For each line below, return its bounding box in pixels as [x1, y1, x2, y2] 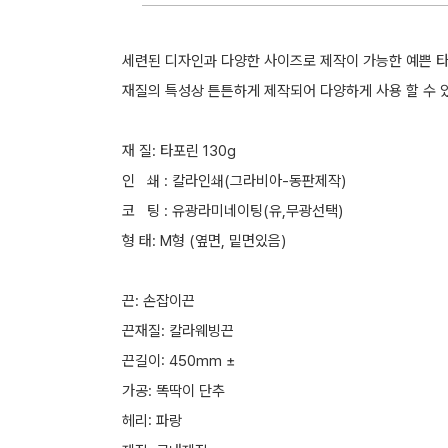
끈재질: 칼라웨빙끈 [122, 322, 246, 340]
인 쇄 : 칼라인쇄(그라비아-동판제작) [122, 172, 346, 190]
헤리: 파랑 [122, 412, 182, 430]
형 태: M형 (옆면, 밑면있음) [122, 232, 286, 250]
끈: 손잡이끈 [122, 292, 195, 310]
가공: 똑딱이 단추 [122, 382, 233, 400]
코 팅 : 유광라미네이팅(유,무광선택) [122, 202, 343, 220]
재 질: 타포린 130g [122, 142, 236, 160]
